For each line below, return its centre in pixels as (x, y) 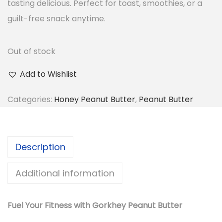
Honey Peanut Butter (95, 99)
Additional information (65, 173)
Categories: (31, 99)
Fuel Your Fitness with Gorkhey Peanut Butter (95, 205)
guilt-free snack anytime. (56, 18)
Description (40, 147)
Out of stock (31, 51)
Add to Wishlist (48, 74)
